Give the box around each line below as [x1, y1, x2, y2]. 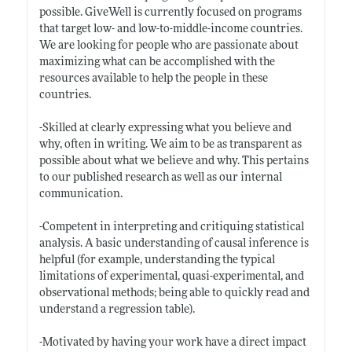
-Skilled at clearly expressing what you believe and [38, 122, 291, 134]
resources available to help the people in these [38, 72, 268, 85]
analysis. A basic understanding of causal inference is [38, 237, 309, 250]
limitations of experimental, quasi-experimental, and [38, 270, 304, 283]
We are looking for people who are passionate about [38, 39, 299, 52]
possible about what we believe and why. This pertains [38, 155, 309, 167]
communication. [38, 188, 123, 200]
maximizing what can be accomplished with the [38, 56, 275, 68]
